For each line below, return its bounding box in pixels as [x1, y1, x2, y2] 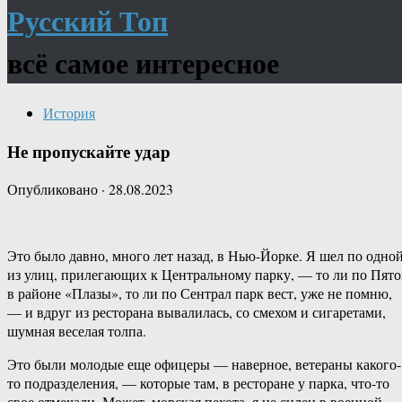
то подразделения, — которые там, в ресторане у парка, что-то [7, 373, 389, 393]
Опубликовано [7, 179, 101, 199]
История [43, 102, 95, 122]
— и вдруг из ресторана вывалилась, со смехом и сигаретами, [7, 302, 386, 322]
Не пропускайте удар [7, 138, 170, 163]
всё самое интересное [7, 41, 279, 84]
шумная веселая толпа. [7, 321, 146, 341]
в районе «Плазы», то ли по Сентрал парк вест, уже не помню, [7, 284, 392, 303]
